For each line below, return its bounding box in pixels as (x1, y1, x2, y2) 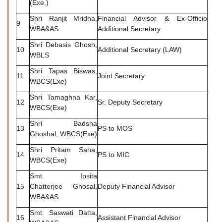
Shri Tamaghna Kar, (30, 93, 97, 101)
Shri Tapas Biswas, (30, 66, 97, 75)
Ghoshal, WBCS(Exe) (30, 129, 97, 138)
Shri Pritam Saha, (30, 145, 97, 154)
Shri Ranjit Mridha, (30, 14, 97, 22)
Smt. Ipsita (30, 171, 97, 180)
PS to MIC (98, 150, 129, 159)
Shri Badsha (30, 119, 97, 127)
